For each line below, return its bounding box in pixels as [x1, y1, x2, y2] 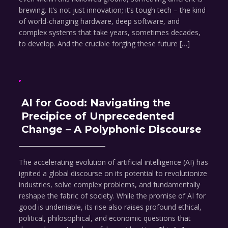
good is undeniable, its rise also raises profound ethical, [19, 202, 202, 212]
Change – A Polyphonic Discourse [21, 123, 202, 136]
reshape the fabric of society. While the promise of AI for [19, 191, 206, 201]
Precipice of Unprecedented [21, 110, 175, 123]
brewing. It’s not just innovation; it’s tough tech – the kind [19, 5, 206, 15]
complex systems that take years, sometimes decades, [19, 27, 201, 38]
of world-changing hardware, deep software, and [19, 16, 180, 26]
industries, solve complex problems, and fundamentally [19, 180, 201, 190]
